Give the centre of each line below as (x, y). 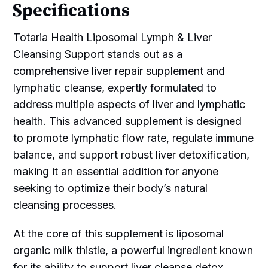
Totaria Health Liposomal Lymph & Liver (113, 37)
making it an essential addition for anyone (116, 171)
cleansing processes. (65, 205)
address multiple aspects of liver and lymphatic (130, 104)
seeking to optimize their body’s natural (111, 188)
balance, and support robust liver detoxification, (132, 154)
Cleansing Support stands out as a (98, 54)
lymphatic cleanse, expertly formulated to (115, 87)
